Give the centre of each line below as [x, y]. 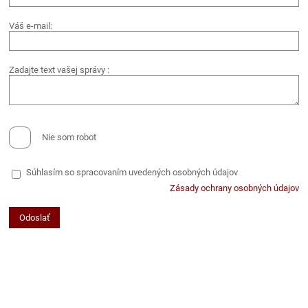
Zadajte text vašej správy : [59, 69]
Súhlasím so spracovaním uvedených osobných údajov [132, 173]
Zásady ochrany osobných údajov [234, 188]
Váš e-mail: [31, 25]
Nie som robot [69, 137]
